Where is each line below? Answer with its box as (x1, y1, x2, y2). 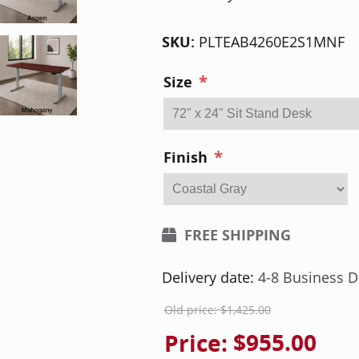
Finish (163, 147, 208, 168)
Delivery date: (161, 268, 254, 288)
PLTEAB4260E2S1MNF (198, 32, 345, 51)
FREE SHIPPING (184, 225, 291, 246)
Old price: (163, 302, 217, 318)
